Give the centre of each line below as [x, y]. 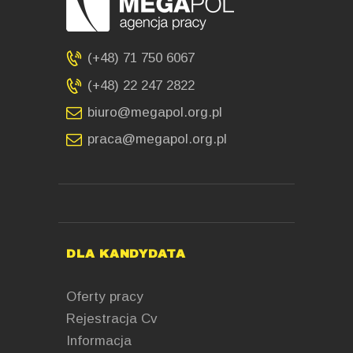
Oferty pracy [105, 296]
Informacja [99, 340]
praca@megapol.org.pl [158, 139]
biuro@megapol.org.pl [155, 112]
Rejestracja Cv [112, 318]
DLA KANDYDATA [126, 253]
